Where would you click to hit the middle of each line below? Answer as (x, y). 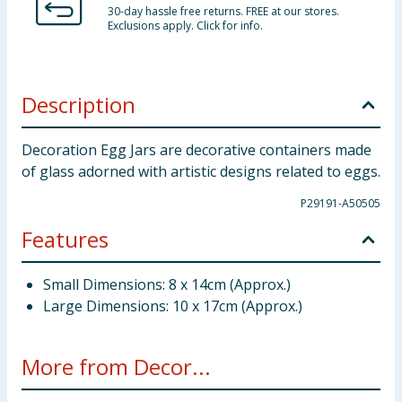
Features (65, 239)
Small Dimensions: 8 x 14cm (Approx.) (167, 284)
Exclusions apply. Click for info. (185, 26)
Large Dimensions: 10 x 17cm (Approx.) (173, 306)
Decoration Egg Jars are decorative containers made (197, 150)
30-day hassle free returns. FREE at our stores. (223, 11)
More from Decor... (116, 367)
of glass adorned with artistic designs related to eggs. (201, 171)
